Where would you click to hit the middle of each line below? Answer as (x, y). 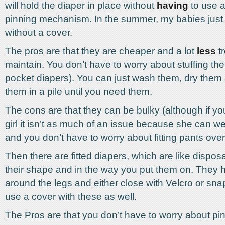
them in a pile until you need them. (79, 92)
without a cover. (39, 32)
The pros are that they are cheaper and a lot (101, 51)
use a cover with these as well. (71, 197)
